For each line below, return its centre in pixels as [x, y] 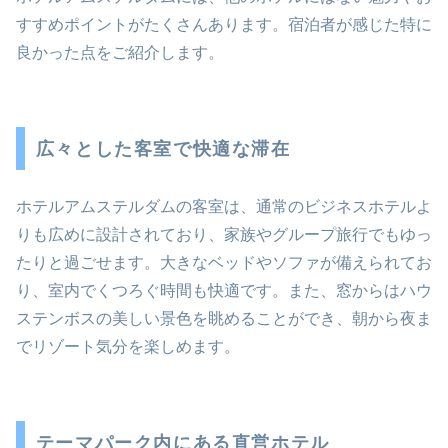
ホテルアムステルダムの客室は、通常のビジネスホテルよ [224, 207]
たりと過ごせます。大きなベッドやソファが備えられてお [224, 263]
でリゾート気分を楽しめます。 [128, 347]
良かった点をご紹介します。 [120, 52]
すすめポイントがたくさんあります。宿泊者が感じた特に [224, 24]
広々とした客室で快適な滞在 [163, 148]
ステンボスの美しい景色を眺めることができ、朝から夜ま [224, 319]
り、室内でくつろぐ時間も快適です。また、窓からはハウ [224, 291]
